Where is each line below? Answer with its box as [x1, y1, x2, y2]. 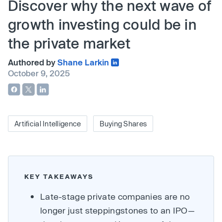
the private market [8, 35, 131, 52]
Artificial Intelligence [14, 119, 81, 128]
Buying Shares [100, 119, 147, 128]
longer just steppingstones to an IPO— [40, 205, 195, 216]
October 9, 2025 [8, 68, 70, 78]
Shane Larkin [57, 57, 109, 67]
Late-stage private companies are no [40, 191, 190, 202]
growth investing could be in [8, 16, 197, 33]
